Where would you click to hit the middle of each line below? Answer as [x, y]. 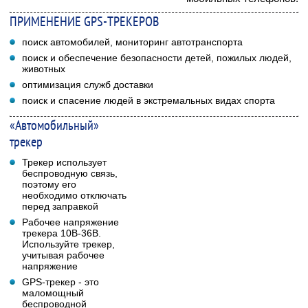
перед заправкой [60, 206]
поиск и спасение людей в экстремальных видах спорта [148, 100]
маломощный [53, 293]
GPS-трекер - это [60, 282]
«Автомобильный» [54, 125]
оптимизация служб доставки [88, 84]
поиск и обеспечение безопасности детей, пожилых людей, [157, 57]
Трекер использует [64, 162]
